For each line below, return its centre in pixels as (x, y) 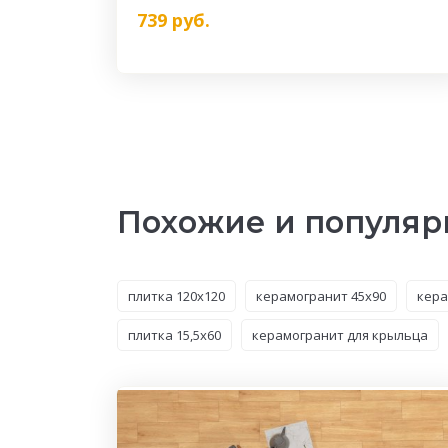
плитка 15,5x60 (174, 335)
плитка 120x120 (176, 296)
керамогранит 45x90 (321, 296)
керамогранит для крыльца (340, 335)
